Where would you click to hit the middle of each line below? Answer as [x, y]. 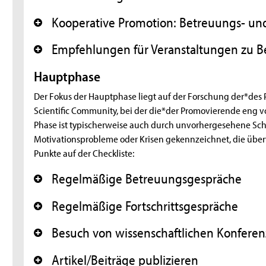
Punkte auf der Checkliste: [84, 152]
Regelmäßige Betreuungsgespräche [147, 179]
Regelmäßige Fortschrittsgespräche [145, 205]
